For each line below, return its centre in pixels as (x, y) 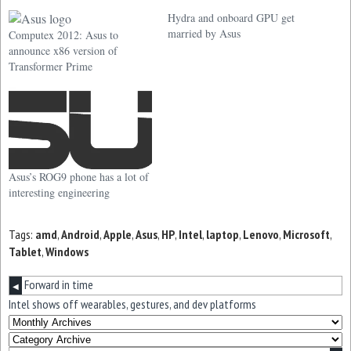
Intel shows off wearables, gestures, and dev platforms (132, 304)
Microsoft (306, 234)
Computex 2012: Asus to (63, 35)
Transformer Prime (51, 67)
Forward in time (58, 284)
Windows (67, 251)
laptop (223, 234)
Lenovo (261, 234)
